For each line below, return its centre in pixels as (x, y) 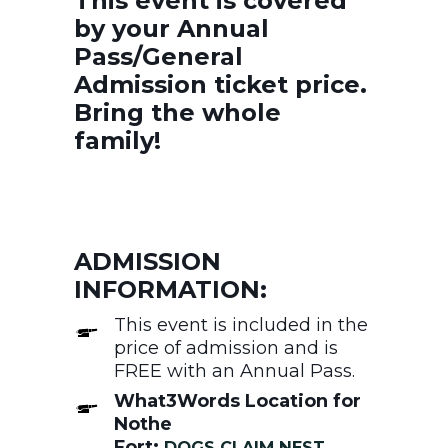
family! (117, 140)
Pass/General (158, 56)
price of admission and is (226, 347)
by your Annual (171, 28)
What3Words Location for (237, 400)
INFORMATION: (170, 289)
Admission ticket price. (220, 84)
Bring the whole (177, 112)
